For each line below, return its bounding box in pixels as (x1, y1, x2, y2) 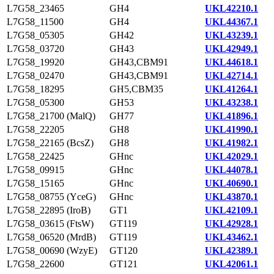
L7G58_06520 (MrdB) (7, 232, 96, 242)
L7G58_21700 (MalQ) (7, 111, 95, 121)
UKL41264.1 (205, 84, 258, 94)
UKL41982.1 (205, 138, 258, 148)
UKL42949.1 (205, 43, 258, 54)
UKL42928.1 (205, 218, 258, 229)
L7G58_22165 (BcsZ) (7, 138, 94, 148)
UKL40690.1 (205, 178, 258, 188)
